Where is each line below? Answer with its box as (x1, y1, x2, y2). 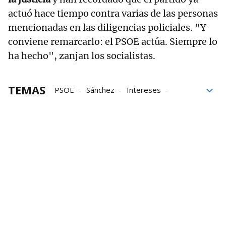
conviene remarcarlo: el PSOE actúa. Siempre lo (8, 36, 217, 48)
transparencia (54, 99, 102, 109)
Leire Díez (142, 99, 178, 109)
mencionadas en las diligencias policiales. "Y (8, 22, 206, 34)
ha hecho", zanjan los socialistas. (8, 50, 155, 62)
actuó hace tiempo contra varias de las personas (8, 8, 218, 20)
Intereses (127, 85, 161, 95)
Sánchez (86, 85, 115, 95)
